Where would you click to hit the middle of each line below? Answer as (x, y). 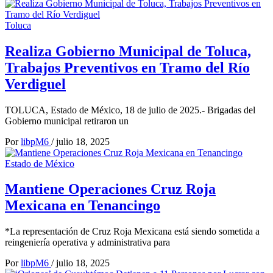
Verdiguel (35, 84)
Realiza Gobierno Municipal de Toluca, (128, 51)
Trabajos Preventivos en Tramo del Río (127, 67)
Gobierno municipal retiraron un (67, 121)
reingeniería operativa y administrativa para (87, 243)
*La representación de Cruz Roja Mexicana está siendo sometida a (132, 232)
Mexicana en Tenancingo (83, 206)
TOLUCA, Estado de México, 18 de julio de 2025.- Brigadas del (130, 110)
